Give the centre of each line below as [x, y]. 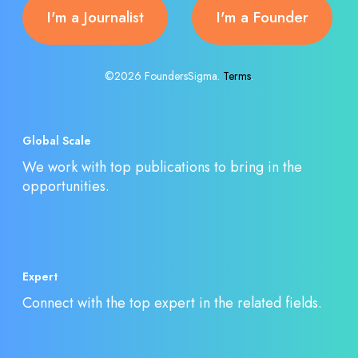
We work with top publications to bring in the [162, 167]
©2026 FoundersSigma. [164, 76]
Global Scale [57, 141]
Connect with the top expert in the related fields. [172, 303]
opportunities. [66, 186]
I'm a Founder [262, 17]
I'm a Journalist [95, 17]
